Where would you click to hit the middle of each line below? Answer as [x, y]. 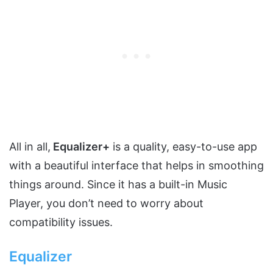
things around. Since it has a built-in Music [118, 185]
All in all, [30, 147]
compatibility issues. [61, 222]
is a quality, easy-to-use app [183, 147]
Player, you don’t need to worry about [106, 204]
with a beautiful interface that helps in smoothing [136, 166]
